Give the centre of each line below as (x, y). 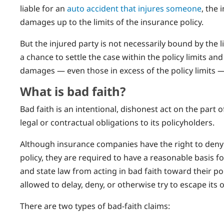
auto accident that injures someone (134, 8)
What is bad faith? (73, 91)
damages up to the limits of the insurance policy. (112, 22)
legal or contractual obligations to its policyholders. (117, 122)
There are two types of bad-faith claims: (95, 206)
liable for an (43, 8)
